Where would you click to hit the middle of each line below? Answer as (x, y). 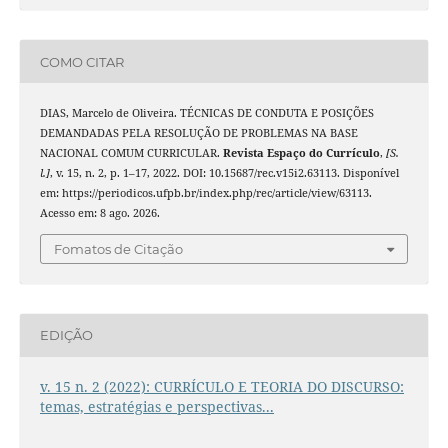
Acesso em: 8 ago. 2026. (99, 213)
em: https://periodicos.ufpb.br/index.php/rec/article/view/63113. (205, 193)
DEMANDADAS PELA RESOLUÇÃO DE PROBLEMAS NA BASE (198, 133)
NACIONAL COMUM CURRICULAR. (131, 153)
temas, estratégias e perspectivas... (156, 406)
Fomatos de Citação (118, 248)
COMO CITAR (81, 61)
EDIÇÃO (66, 335)
